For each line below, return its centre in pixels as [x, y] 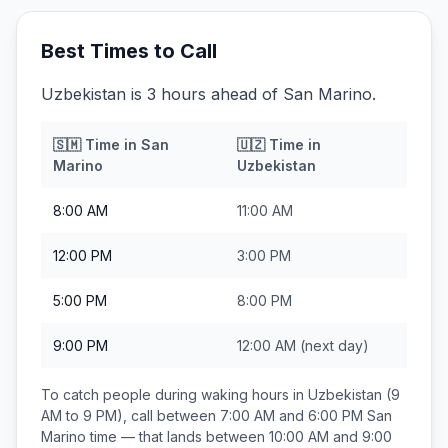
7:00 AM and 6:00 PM [291, 415]
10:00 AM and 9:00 [330, 436]
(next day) [332, 345]
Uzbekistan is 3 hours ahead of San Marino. [208, 94]
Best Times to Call [129, 51]
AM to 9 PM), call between [130, 415]
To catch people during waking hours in [174, 394]
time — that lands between [177, 436]
